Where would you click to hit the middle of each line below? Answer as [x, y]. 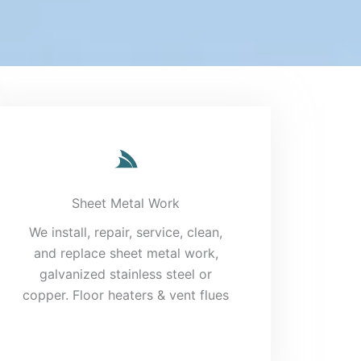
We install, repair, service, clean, [126, 232]
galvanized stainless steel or [126, 274]
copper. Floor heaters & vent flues [126, 295]
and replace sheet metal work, [126, 253]
